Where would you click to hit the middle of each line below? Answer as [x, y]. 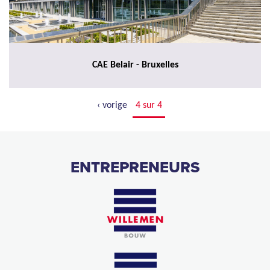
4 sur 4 [149, 105]
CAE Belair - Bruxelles [135, 65]
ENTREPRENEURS [135, 167]
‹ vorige [112, 105]
